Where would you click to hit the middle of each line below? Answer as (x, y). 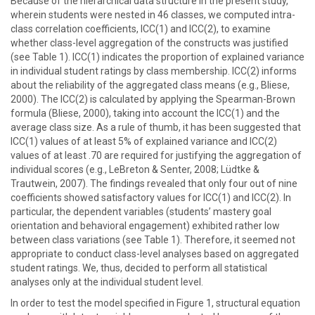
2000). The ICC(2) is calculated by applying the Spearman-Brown (153, 99)
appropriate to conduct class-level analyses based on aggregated (155, 254)
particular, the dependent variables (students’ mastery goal (141, 212)
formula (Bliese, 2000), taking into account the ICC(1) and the (145, 113)
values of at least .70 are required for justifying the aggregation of (156, 155)
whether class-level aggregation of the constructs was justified (149, 43)
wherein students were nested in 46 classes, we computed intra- (153, 15)
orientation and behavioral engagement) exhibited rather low (145, 226)
